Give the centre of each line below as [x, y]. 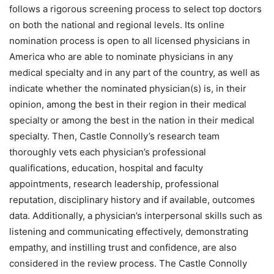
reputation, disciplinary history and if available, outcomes [132, 199]
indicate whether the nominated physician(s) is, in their [128, 88]
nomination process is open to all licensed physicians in [130, 40]
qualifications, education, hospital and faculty [106, 168]
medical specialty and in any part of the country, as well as [135, 72]
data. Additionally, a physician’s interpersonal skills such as [136, 215]
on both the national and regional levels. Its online [117, 24]
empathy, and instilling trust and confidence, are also [123, 247]
